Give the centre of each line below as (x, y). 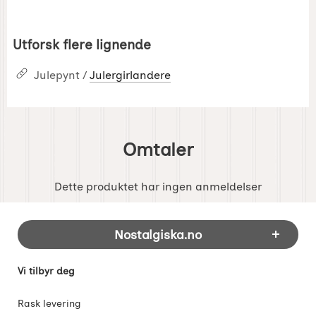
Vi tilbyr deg (46, 271)
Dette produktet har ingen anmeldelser (158, 186)
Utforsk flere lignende (82, 44)
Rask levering (49, 303)
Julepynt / (62, 75)
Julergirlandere (130, 75)
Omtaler (158, 149)
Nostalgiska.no (158, 234)
